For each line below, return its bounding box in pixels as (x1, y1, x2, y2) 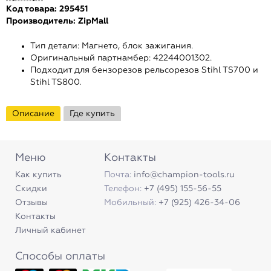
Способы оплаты (15, 251, 105, 262)
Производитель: (6, 17, 78, 25)
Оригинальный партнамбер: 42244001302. (30, 54, 212, 62)
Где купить (70, 109, 115, 118)
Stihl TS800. (30, 78, 81, 87)
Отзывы (15, 198, 48, 207)
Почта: (104, 171, 131, 179)
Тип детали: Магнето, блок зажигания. (30, 42, 193, 50)
